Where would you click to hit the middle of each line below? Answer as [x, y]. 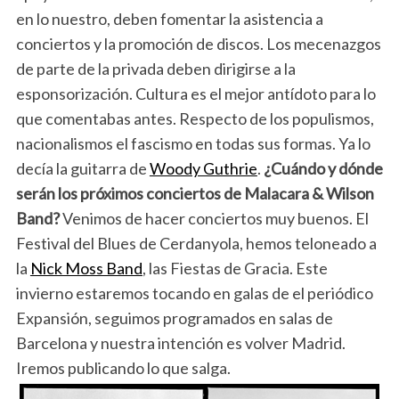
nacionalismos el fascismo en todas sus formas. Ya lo [193, 144]
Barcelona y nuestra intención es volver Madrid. [180, 343]
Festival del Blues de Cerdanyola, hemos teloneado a [196, 244]
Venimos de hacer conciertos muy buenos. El [214, 219]
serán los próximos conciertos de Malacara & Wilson [195, 194]
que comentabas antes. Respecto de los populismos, [195, 119]
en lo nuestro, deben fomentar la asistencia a [169, 19]
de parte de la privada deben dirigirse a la [155, 69]
